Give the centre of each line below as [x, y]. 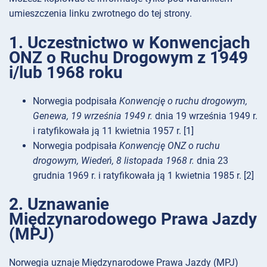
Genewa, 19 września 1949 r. [93, 116]
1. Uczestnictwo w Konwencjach [130, 42]
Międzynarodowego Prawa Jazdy [133, 219]
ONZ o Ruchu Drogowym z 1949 [128, 57]
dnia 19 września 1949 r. [205, 116]
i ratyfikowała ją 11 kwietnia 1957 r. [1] [113, 131]
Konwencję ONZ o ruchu [170, 145]
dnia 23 [211, 160]
